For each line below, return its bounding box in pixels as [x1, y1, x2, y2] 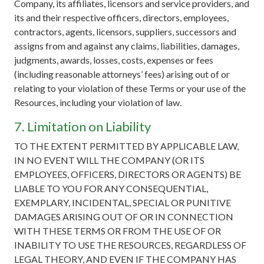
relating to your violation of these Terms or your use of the [14, 82, 246, 94]
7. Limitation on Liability [14, 118, 151, 134]
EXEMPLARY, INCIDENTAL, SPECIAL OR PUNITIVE [14, 196, 231, 208]
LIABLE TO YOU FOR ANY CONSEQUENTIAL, [14, 182, 208, 194]
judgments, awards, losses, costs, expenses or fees [14, 54, 213, 65]
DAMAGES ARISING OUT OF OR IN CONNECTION [14, 210, 233, 222]
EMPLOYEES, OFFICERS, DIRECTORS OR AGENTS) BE [14, 168, 241, 180]
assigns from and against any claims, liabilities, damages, [14, 39, 239, 51]
